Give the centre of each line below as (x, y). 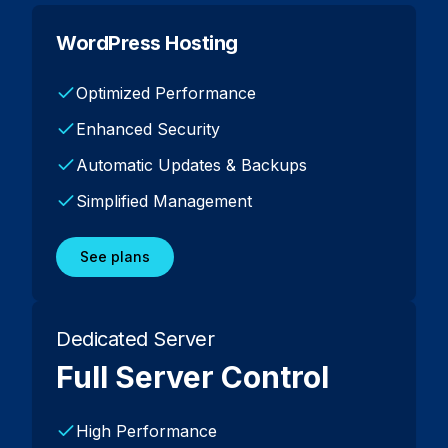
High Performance (146, 431)
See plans (115, 256)
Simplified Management (164, 201)
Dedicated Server (135, 339)
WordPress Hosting (147, 43)
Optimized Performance (166, 93)
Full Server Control (192, 377)
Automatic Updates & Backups (191, 165)
